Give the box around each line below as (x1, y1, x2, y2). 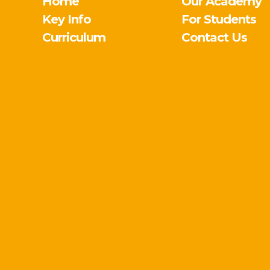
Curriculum (42, 30, 105, 45)
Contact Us (181, 30, 248, 45)
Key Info (42, 12, 91, 27)
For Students (181, 12, 257, 27)
